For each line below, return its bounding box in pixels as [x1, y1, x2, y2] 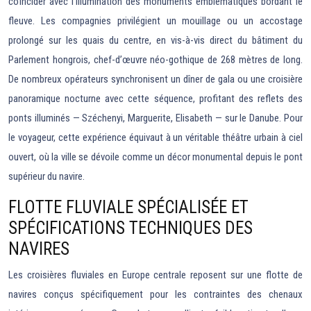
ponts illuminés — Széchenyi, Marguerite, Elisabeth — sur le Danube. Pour [8, 112, 303, 125]
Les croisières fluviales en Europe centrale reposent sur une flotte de [8, 269, 303, 282]
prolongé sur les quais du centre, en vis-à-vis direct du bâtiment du [8, 34, 303, 47]
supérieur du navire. [8, 170, 85, 183]
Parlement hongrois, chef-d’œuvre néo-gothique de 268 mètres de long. [8, 53, 303, 67]
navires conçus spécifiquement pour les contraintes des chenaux [8, 288, 303, 301]
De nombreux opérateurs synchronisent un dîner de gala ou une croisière [8, 73, 303, 86]
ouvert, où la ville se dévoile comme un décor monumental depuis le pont [8, 151, 303, 164]
